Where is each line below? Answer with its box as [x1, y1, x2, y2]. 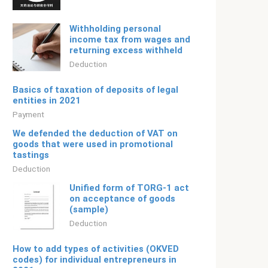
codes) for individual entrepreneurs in [13, 254, 176, 265]
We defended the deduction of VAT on [13, 128, 178, 139]
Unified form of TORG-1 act [69, 182, 189, 193]
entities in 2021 [13, 95, 81, 106]
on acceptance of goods [69, 193, 175, 204]
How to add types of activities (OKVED [13, 243, 179, 254]
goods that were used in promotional [13, 139, 173, 150]
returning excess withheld [69, 45, 182, 56]
